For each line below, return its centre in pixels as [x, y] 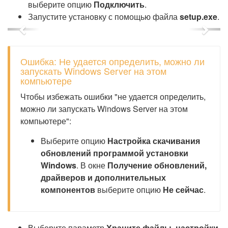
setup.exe [198, 17]
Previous [45, 35]
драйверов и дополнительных [103, 177]
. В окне [92, 165]
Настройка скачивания [154, 141]
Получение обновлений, [157, 165]
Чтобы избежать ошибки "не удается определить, [113, 96]
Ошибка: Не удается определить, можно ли [112, 61]
